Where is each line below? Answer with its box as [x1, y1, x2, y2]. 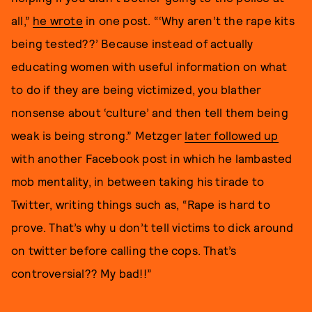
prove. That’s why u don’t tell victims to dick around [11, 220, 294, 234]
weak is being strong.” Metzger [11, 128, 185, 142]
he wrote [33, 13, 83, 27]
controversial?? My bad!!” [11, 266, 152, 280]
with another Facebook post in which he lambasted [11, 151, 292, 165]
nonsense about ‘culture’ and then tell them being [11, 105, 288, 119]
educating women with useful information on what [11, 59, 288, 73]
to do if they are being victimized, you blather [11, 82, 262, 96]
